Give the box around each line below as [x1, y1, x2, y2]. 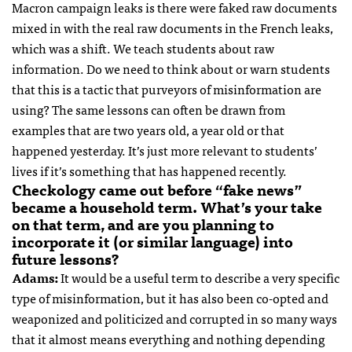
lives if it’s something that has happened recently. [12, 160, 287, 181]
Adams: [12, 267, 58, 288]
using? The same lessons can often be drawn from [12, 99, 285, 120]
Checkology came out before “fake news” [12, 178, 302, 202]
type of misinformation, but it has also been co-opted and [12, 288, 328, 309]
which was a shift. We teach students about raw [12, 38, 274, 59]
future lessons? [12, 247, 123, 271]
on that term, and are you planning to [12, 212, 274, 236]
